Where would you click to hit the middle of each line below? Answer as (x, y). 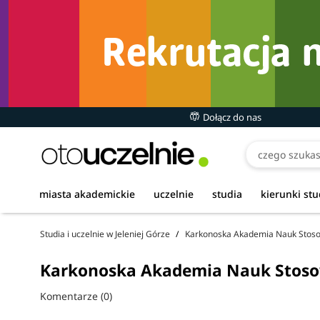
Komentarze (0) (76, 296)
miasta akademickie (87, 194)
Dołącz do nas (231, 117)
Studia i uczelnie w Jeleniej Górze (105, 234)
